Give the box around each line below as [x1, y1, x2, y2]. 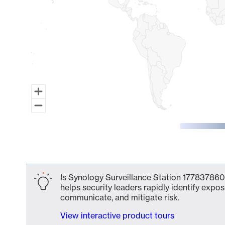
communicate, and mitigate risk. [60, 192, 179, 202]
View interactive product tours [60, 210, 174, 220]
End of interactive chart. [26, 150, 116, 160]
